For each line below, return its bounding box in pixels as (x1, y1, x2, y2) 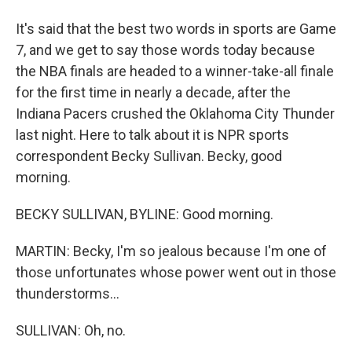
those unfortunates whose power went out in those (16, 264, 336, 280)
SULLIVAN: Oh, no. (16, 322, 126, 339)
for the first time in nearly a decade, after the (16, 84, 291, 101)
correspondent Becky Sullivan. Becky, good (16, 148, 282, 164)
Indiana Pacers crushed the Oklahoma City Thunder (16, 105, 335, 122)
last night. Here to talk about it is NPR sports (16, 126, 289, 143)
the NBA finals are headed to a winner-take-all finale (16, 63, 334, 79)
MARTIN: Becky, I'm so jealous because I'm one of (16, 243, 327, 259)
